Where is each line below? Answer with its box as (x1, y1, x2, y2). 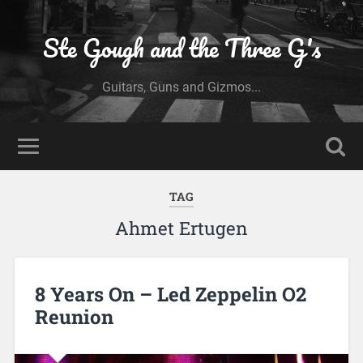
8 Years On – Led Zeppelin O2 (34, 280, 306, 307)
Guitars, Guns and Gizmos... (102, 79, 261, 95)
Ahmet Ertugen (115, 216, 248, 240)
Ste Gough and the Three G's (42, 28, 321, 68)
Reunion (34, 303, 113, 330)
